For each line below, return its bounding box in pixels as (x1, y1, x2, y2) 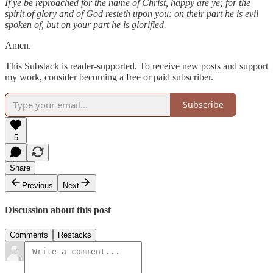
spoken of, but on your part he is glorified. (5, 19, 166, 30)
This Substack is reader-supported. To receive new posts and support (5, 60, 268, 71)
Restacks (58, 230, 91, 240)
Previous (22, 180, 53, 190)
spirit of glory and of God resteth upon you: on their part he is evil (5, 8, 258, 19)
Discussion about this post (5, 204, 111, 215)
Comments (10, 230, 48, 240)
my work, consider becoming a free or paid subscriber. (5, 71, 213, 82)
